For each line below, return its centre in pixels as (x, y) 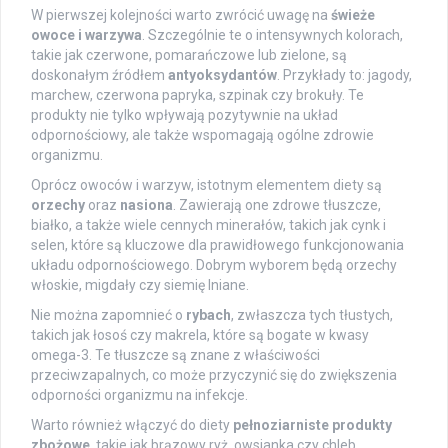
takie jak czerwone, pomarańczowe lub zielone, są (189, 54)
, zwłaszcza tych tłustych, (312, 314)
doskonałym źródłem (99, 74)
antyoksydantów (222, 74)
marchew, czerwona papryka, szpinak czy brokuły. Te (197, 94)
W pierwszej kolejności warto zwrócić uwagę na (181, 14)
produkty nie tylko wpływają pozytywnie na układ (184, 114)
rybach (208, 314)
